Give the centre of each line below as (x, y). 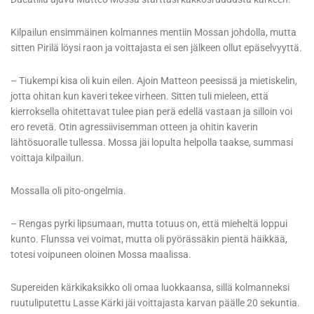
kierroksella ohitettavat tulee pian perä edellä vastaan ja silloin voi (151, 112)
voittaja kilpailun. (47, 158)
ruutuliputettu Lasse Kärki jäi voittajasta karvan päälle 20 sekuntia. (155, 303)
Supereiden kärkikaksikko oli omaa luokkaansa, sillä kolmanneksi (150, 288)
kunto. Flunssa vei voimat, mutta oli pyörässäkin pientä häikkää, (149, 239)
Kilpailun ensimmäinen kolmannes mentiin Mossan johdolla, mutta (153, 33)
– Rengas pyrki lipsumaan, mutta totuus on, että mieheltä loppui (149, 224)
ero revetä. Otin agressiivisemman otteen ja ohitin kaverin (134, 127)
